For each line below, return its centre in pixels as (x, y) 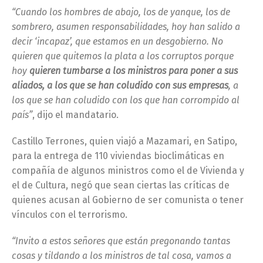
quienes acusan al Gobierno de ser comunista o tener (128, 200)
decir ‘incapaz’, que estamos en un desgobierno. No (117, 42)
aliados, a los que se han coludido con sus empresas (120, 86)
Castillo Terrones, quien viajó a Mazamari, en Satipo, (124, 141)
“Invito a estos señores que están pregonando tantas (121, 241)
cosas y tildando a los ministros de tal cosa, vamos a (122, 256)
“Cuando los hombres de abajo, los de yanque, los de (121, 12)
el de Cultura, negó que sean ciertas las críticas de (121, 186)
